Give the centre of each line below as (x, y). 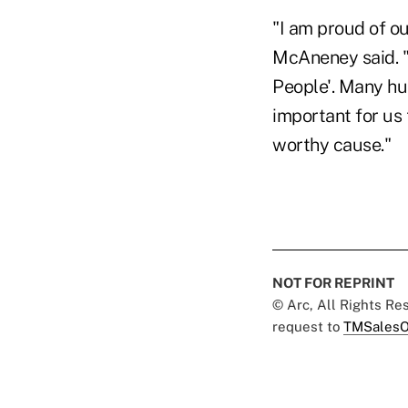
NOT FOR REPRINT (333, 282)
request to (308, 326)
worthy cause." (331, 144)
